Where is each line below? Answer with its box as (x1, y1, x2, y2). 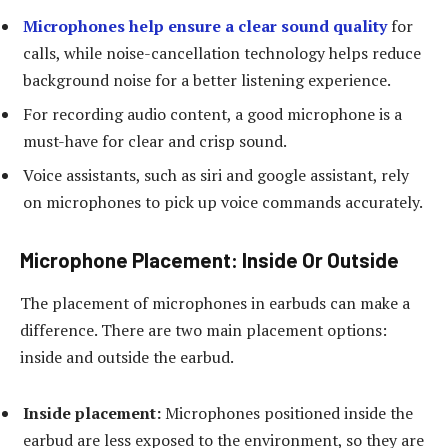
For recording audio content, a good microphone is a (23, 103, 402, 126)
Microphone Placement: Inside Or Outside (20, 247, 399, 272)
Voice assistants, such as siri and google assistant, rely (23, 164, 409, 187)
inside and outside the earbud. (20, 346, 234, 369)
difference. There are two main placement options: (20, 319, 387, 342)
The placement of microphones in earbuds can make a (20, 292, 410, 315)
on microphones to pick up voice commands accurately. (23, 191, 423, 214)
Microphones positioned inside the (161, 401, 413, 424)
